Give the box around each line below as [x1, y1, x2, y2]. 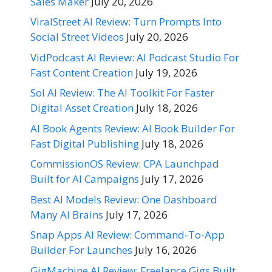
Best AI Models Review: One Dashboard [30, 192, 217, 206]
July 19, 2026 [135, 65, 197, 80]
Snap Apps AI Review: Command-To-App [30, 228, 225, 242]
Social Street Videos [30, 30, 124, 44]
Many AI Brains [30, 207, 103, 222]
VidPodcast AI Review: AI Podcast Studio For [30, 50, 239, 64]
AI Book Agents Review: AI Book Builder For [30, 121, 235, 135]
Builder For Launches [30, 243, 132, 257]
